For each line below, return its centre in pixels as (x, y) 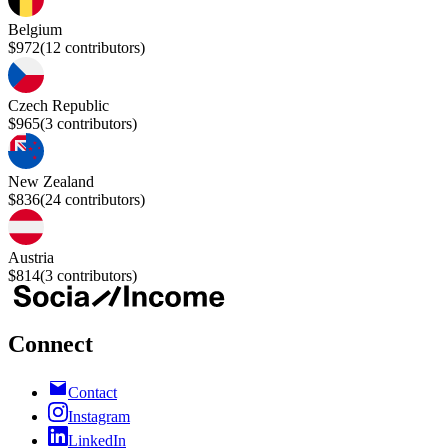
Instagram (99, 417)
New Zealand (51, 182)
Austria (31, 258)
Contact (92, 393)
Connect (50, 344)
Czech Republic (58, 106)
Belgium (35, 30)
